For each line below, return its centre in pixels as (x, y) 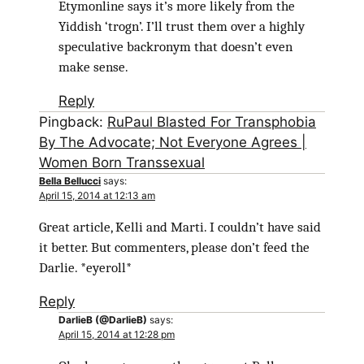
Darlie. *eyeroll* (85, 267)
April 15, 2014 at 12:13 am (97, 195)
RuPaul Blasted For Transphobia (212, 121)
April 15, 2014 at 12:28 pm (117, 334)
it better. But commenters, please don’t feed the (174, 247)
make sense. (93, 67)
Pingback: (73, 121)
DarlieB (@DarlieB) (103, 319)
